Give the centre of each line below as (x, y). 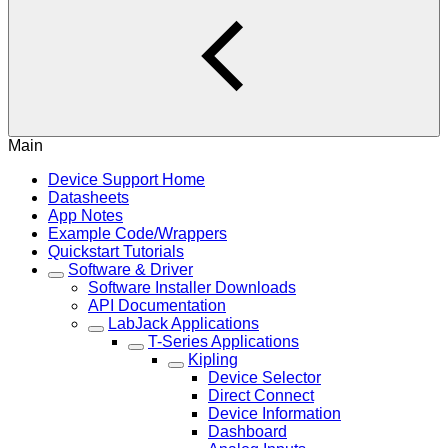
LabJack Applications (183, 323)
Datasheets (88, 197)
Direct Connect (261, 395)
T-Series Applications (223, 341)
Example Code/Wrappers (137, 233)
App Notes (85, 215)
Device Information (274, 413)
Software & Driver (130, 269)
